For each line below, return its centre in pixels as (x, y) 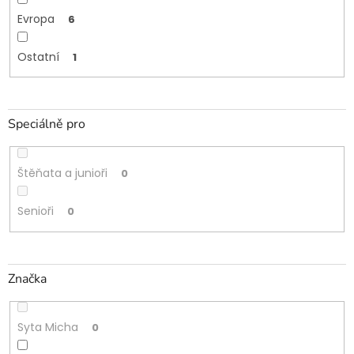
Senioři (35, 211)
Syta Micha (47, 328)
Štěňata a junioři (62, 173)
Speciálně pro (47, 124)
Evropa (36, 19)
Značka (27, 279)
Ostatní (38, 56)
